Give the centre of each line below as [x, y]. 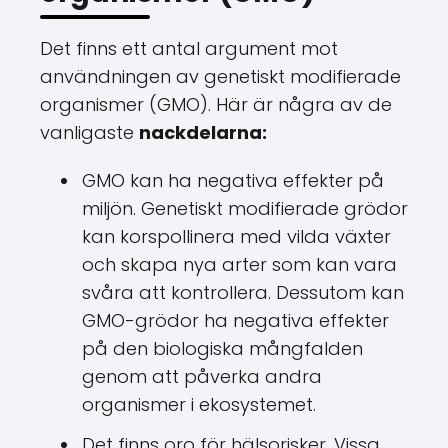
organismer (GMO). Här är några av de [216, 104]
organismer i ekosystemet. [199, 404]
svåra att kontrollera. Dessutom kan [243, 292]
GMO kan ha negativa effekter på [233, 180]
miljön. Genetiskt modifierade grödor [245, 208]
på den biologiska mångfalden [222, 348]
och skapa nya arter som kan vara [239, 264]
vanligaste [89, 132]
